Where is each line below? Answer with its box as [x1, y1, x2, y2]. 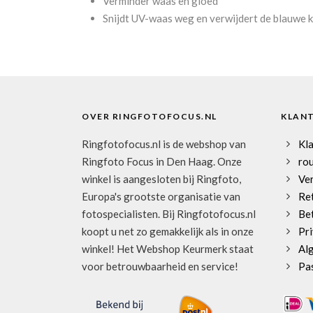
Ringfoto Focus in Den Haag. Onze [82, 154, 242, 168]
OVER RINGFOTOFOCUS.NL [82, 110, 217, 122]
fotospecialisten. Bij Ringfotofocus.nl [82, 207, 256, 220]
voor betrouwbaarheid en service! [82, 259, 238, 272]
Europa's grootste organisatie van [82, 189, 240, 203]
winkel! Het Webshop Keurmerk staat [82, 242, 254, 255]
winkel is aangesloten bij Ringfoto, [82, 172, 241, 185]
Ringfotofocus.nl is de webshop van [82, 137, 246, 150]
